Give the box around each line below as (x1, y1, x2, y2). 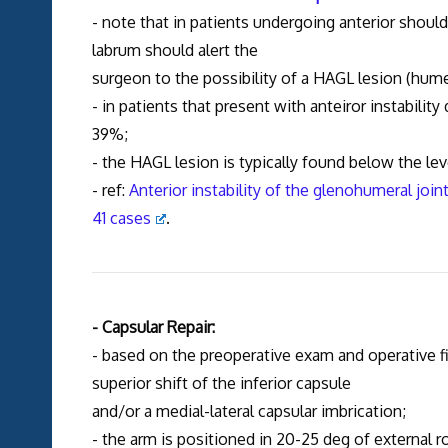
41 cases (91, 208, 151, 229)
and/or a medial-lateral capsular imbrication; (91, 401, 406, 422)
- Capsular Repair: (91, 317, 215, 338)
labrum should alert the (91, 40, 258, 61)
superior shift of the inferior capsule (91, 373, 351, 394)
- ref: (91, 180, 129, 201)
